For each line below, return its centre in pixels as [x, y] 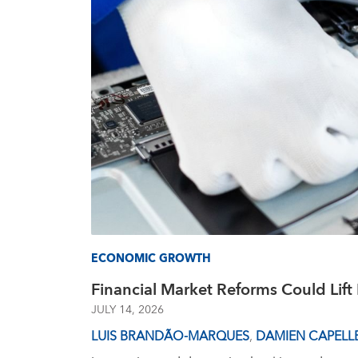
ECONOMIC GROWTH [151, 259]
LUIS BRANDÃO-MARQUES [170, 336]
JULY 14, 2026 [127, 310]
